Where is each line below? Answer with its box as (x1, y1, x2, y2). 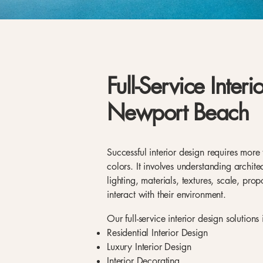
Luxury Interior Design (107, 241, 191, 253)
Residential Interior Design (107, 227, 208, 239)
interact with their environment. (107, 188, 226, 201)
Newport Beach (107, 98, 249, 127)
